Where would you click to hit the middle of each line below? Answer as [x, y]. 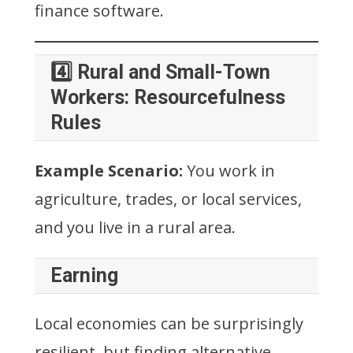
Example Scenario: [109, 170]
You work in [229, 170]
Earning [84, 275]
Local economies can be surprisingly [169, 323]
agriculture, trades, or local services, [168, 199]
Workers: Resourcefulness [168, 97]
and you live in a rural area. [135, 227]
